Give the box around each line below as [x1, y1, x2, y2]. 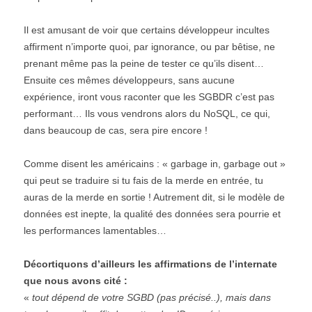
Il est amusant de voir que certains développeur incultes [24, 24, 270, 36]
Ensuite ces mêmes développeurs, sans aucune [24, 75, 235, 86]
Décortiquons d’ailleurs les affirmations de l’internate [24, 258, 277, 270]
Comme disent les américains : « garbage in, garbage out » [24, 158, 286, 170]
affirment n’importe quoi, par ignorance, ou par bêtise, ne [24, 41, 275, 53]
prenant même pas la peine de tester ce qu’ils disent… [24, 58, 264, 70]
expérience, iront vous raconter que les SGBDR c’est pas [24, 91, 274, 103]
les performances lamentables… [24, 225, 166, 237]
